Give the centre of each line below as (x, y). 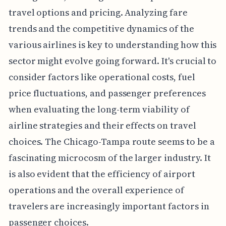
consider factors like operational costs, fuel (102, 77)
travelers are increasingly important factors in (109, 206)
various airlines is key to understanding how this (112, 45)
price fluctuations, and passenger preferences (107, 93)
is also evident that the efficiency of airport (102, 174)
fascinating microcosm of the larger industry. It (109, 158)
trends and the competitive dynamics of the (101, 29)
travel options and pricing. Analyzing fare (98, 13)
